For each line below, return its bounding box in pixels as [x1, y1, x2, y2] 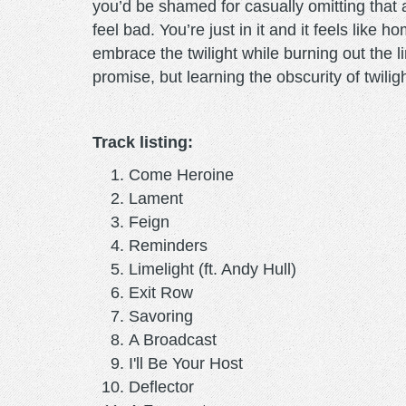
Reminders [129, 236, 217, 255]
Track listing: [92, 132, 193, 151]
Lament [129, 188, 192, 208]
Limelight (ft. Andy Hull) [129, 259, 296, 278]
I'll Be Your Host [129, 353, 252, 372]
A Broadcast [129, 330, 217, 349]
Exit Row [129, 283, 202, 302]
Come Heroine [129, 165, 234, 184]
